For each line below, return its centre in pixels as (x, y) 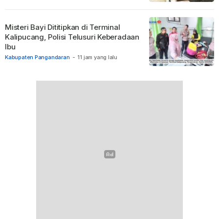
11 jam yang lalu (98, 57)
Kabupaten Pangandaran (37, 57)
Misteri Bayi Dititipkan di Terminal (63, 27)
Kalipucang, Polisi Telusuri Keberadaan (72, 37)
